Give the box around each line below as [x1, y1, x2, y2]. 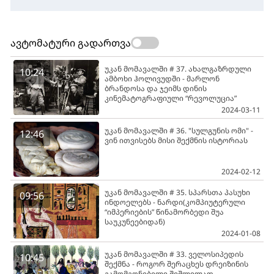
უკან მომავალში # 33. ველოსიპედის [105, 248, 243, 259]
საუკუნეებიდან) [105, 216, 165, 227]
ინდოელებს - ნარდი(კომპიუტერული [105, 196, 245, 207]
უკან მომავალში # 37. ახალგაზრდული [105, 63, 251, 74]
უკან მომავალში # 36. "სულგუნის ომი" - [105, 125, 253, 136]
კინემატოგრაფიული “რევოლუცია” [105, 92, 237, 103]
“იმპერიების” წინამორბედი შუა [105, 206, 224, 217]
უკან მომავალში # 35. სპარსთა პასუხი [105, 187, 250, 198]
